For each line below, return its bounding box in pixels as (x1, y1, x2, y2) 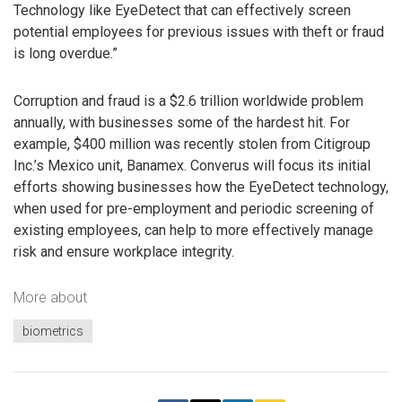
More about (13, 289, 87, 307)
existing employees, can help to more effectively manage (13, 221, 373, 239)
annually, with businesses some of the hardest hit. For (13, 113, 350, 131)
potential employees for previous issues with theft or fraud (13, 23, 384, 41)
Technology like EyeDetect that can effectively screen (13, 2, 351, 20)
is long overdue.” (13, 45, 118, 63)
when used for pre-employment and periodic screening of (13, 199, 374, 217)
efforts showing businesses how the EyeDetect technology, (13, 178, 389, 196)
